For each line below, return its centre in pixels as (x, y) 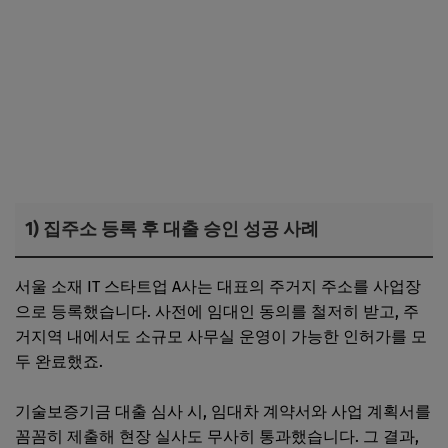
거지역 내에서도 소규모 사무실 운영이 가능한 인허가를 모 (221, 336)
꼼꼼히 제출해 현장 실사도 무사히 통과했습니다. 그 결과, (217, 436)
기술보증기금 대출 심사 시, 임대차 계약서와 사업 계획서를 (223, 411)
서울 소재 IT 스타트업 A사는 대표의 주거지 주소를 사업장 (218, 286)
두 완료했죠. (59, 361)
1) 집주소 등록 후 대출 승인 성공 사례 (172, 228)
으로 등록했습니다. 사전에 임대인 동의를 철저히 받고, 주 (217, 311)
